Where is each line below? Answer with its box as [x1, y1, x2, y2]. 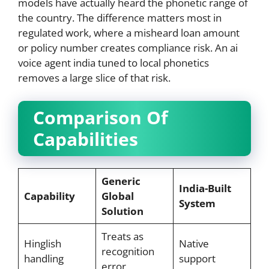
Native [178, 236, 209, 250]
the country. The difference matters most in [18, 11, 222, 25]
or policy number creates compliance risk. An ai [18, 41, 238, 55]
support [178, 251, 216, 265]
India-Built [178, 181, 231, 195]
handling [23, 251, 64, 265]
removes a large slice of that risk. [18, 71, 171, 85]
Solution [101, 204, 144, 218]
